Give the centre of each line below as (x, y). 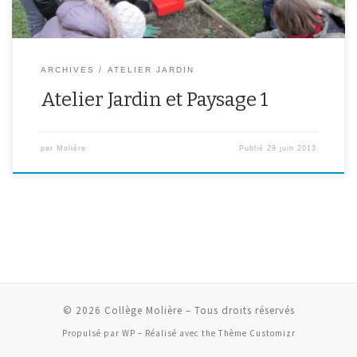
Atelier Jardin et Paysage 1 (154, 99)
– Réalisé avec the (177, 333)
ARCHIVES (67, 69)
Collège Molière (143, 310)
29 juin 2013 (292, 148)
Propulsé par (92, 333)
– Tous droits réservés (238, 310)
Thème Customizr (257, 333)
